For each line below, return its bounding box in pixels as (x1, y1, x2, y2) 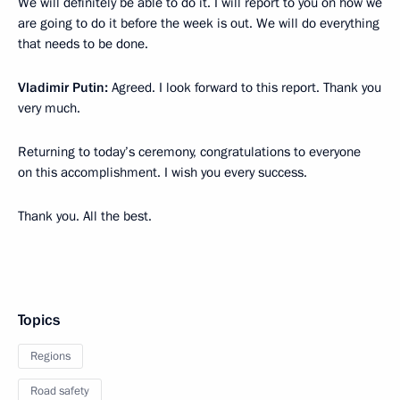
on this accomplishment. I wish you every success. (18, 163, 307, 182)
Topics (18, 310, 60, 331)
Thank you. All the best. (18, 207, 152, 226)
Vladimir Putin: (18, 79, 108, 97)
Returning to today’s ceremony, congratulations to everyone (18, 143, 361, 162)
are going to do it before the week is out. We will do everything (18, 14, 379, 33)
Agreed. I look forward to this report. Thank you (108, 79, 381, 97)
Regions (30, 348, 71, 365)
